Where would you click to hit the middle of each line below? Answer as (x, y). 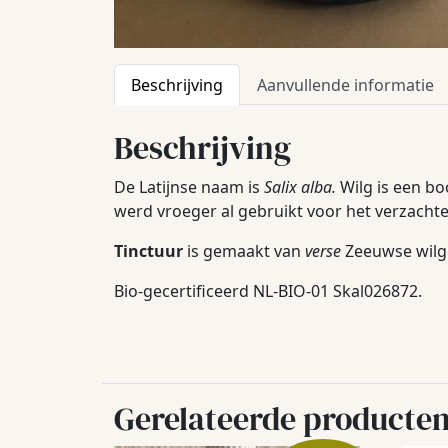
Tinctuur (148, 251)
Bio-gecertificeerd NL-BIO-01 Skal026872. (268, 291)
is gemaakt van (244, 251)
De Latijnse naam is (189, 187)
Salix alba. (302, 187)
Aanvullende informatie (345, 85)
